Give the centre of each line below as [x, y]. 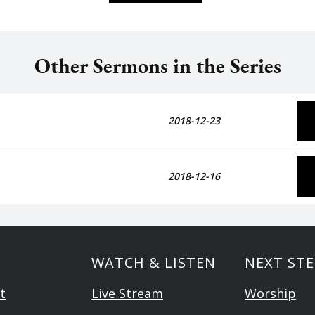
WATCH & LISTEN [154, 263]
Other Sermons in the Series [157, 66]
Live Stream [127, 294]
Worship [270, 294]
